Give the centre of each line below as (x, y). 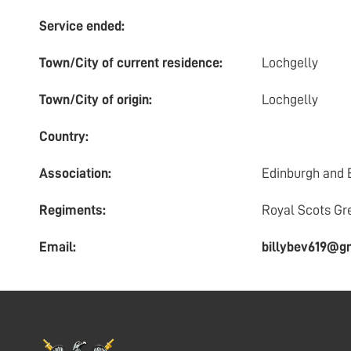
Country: (64, 137)
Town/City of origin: (96, 100)
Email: (58, 247)
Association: (75, 174)
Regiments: (72, 210)
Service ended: (82, 26)
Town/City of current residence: (131, 63)
